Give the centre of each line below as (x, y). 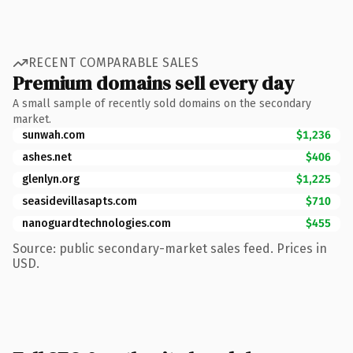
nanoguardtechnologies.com (97, 223)
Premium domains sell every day (153, 83)
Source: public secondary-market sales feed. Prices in (170, 248)
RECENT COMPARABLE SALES (114, 63)
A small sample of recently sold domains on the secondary (162, 103)
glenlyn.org (51, 179)
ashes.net (47, 157)
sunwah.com (54, 135)
